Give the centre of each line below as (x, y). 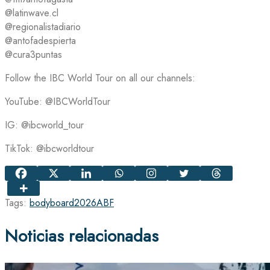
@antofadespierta (40, 40)
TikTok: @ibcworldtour (49, 148)
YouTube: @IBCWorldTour (58, 101)
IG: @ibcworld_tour (44, 125)
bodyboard (52, 203)
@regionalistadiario (43, 27)
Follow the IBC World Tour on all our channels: (100, 78)
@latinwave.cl (32, 13)
